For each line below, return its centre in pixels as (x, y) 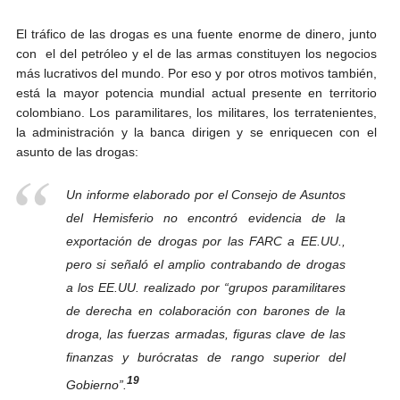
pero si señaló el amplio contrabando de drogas (205, 265)
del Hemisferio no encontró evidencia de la (205, 218)
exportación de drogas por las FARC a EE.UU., (205, 242)
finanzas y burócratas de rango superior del (205, 358)
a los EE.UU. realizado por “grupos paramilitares (205, 288)
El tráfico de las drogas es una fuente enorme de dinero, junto (196, 34)
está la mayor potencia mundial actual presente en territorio (196, 93)
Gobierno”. (96, 385)
